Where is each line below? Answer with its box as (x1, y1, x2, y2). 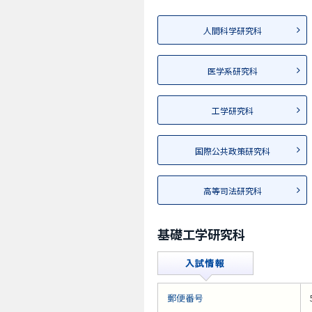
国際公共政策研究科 (194, 144, 270, 157)
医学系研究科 (207, 64, 258, 77)
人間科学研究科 (203, 24, 262, 37)
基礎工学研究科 (157, 224, 245, 243)
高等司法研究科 (203, 184, 262, 196)
